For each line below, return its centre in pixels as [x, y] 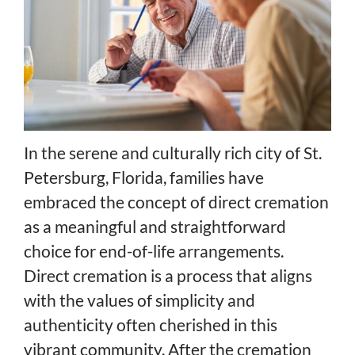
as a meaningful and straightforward [155, 226]
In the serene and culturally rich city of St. [173, 152]
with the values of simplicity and [139, 300]
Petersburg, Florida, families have [144, 177]
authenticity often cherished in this [151, 324]
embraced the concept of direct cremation [176, 201]
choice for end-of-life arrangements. [154, 250]
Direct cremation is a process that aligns [168, 275]
